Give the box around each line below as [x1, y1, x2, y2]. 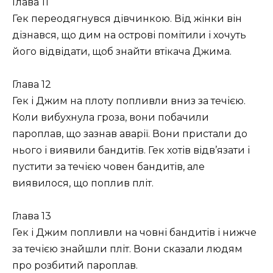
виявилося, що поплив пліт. [12, 177, 154, 190]
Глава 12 [12, 79, 51, 91]
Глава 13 [12, 210, 51, 222]
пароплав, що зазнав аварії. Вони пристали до [12, 128, 247, 140]
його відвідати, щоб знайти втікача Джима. [12, 45, 232, 57]
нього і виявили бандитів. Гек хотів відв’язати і [12, 144, 250, 157]
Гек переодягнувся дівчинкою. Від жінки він [12, 12, 242, 24]
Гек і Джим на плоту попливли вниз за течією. [12, 95, 246, 107]
